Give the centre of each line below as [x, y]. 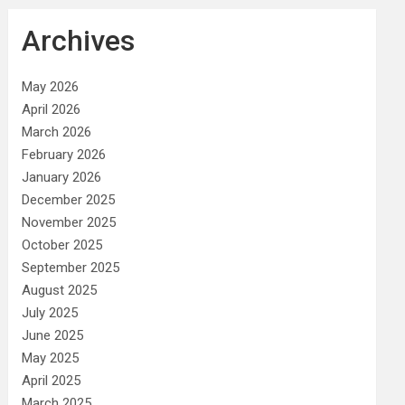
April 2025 [52, 380]
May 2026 [51, 86]
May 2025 [51, 358]
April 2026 [52, 109]
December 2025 [69, 199]
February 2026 [64, 154]
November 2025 [69, 222]
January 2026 [62, 177]
